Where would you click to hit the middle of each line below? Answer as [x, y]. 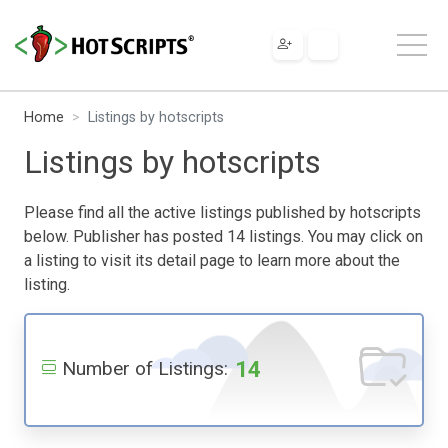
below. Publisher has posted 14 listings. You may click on [223, 236]
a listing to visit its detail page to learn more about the [212, 260]
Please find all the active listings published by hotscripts [222, 212]
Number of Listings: [145, 368]
